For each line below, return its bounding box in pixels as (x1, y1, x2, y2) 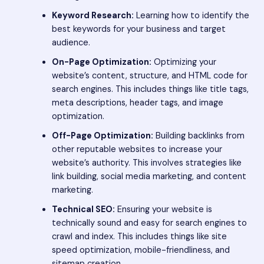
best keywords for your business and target (51, 23, 226, 35)
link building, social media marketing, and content (51, 170, 246, 182)
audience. (51, 37, 90, 48)
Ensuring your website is (114, 203, 212, 215)
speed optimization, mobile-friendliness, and (51, 244, 230, 256)
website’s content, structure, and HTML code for (51, 70, 247, 81)
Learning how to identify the (133, 9, 249, 21)
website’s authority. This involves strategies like (51, 157, 242, 169)
